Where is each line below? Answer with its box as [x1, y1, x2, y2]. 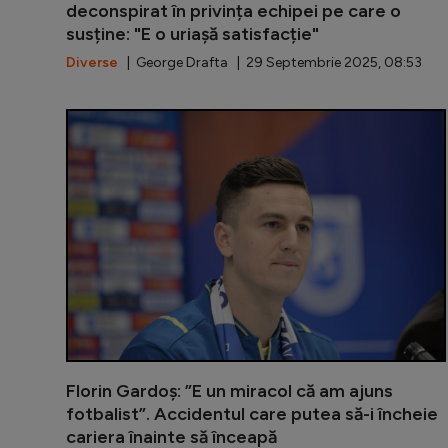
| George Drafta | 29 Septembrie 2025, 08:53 [118, 54, 422, 72]
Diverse [66, 54, 118, 72]
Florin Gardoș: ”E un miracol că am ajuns [66, 380, 393, 403]
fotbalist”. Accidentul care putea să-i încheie [66, 403, 438, 426]
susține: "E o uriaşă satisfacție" [66, 23, 319, 46]
